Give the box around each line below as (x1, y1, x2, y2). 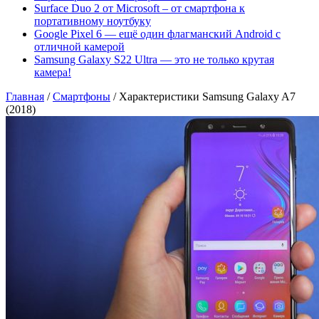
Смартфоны (53, 90, 110, 103)
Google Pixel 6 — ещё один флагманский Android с (34, 28, 281, 40)
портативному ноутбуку (34, 15, 151, 27)
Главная (6, 90, 44, 103)
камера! (34, 66, 71, 78)
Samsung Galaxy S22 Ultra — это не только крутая (34, 53, 274, 66)
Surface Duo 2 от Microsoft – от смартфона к (34, 2, 245, 14)
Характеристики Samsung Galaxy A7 (119, 90, 296, 103)
